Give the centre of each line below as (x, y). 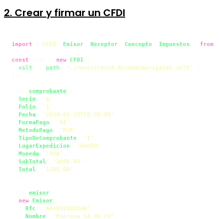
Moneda (29, 153)
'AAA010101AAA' (66, 208)
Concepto (138, 44)
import (22, 44)
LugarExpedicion (44, 145)
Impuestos (174, 44)
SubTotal (32, 161)
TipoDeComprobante (48, 138)
